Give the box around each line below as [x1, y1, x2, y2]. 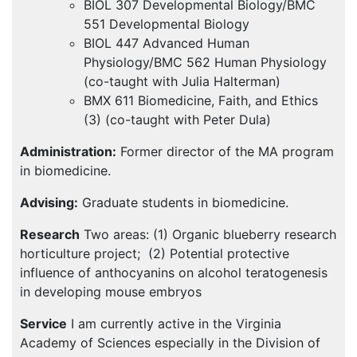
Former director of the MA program [116, 143, 334, 159]
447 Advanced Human [112, 35, 249, 51]
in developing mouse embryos [20, 284, 202, 300]
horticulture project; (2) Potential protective [20, 245, 289, 261]
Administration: [20, 143, 116, 159]
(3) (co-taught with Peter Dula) [84, 112, 271, 127]
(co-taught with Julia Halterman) [84, 73, 280, 89]
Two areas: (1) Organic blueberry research [80, 226, 336, 242]
